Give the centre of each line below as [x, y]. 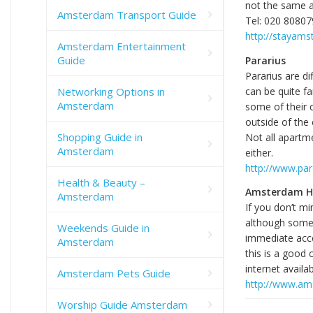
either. [259, 152]
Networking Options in [111, 91]
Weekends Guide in [103, 227]
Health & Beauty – [101, 182]
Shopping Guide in [100, 137]
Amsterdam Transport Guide [127, 14]
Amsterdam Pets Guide [114, 273]
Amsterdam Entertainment [122, 46]
